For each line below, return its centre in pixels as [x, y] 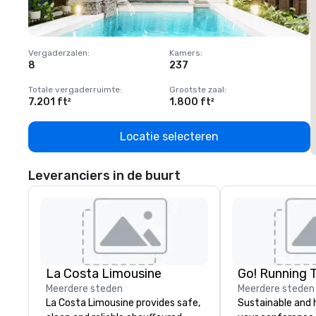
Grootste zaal [197, 90]
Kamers [185, 53]
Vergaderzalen [58, 53]
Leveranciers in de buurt [104, 176]
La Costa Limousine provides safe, [123, 303]
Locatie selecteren [169, 136]
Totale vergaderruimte [74, 90]
